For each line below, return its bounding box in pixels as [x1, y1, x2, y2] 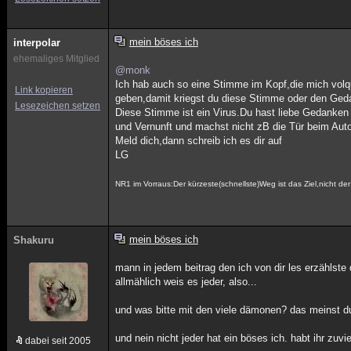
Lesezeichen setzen [15, 100, 100, 111]
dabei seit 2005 [25, 335, 91, 346]
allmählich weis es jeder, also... [115, 276, 258, 288]
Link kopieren [15, 85, 73, 96]
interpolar [13, 37, 60, 49]
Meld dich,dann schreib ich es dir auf [115, 135, 283, 147]
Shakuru [13, 234, 54, 246]
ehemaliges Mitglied [13, 53, 100, 64]
